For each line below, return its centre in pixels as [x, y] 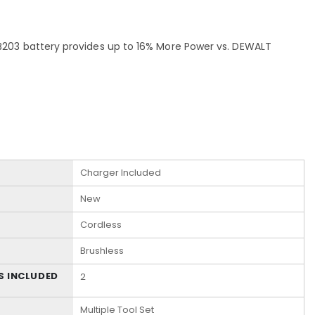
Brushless [102, 251]
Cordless [101, 225]
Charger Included [121, 173]
